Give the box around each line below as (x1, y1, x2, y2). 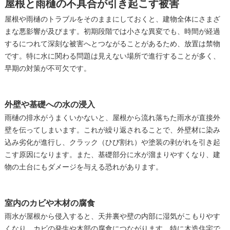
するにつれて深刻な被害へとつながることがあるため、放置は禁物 (4, 39, 220, 50)
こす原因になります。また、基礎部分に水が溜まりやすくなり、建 (4, 149, 220, 161)
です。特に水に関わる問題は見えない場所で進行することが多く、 (4, 51, 220, 62)
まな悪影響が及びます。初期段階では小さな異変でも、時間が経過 (4, 26, 220, 37)
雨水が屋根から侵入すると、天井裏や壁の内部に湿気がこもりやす (4, 211, 220, 222)
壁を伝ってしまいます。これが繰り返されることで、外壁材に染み (4, 125, 220, 136)
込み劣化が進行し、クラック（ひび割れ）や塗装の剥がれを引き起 (4, 137, 220, 148)
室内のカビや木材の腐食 (4, 197, 95, 210)
